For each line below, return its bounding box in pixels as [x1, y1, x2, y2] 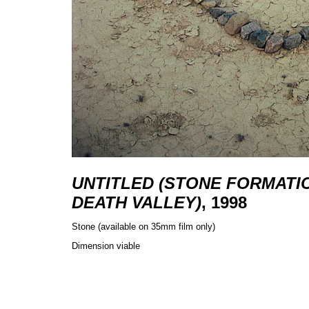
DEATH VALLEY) [72, 193, 201, 212]
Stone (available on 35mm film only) [72, 221, 215, 232]
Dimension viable [72, 241, 140, 251]
